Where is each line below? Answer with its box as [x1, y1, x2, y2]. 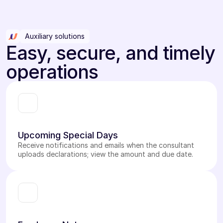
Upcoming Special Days [18, 130, 118, 140]
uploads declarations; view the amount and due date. [18, 150, 193, 158]
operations [6, 60, 98, 83]
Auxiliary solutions [25, 32, 85, 40]
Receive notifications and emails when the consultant [18, 141, 194, 149]
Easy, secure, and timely [6, 41, 215, 64]
